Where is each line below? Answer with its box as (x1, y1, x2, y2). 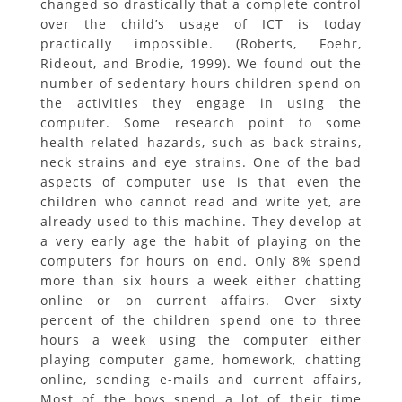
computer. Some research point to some (40, 114, 362, 131)
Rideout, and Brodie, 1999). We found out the (40, 55, 362, 72)
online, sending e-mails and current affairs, (40, 371, 362, 388)
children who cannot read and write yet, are (40, 193, 362, 210)
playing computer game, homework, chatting (40, 351, 362, 368)
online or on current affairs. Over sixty (40, 292, 362, 309)
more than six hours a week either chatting (40, 272, 362, 289)
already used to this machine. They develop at (40, 213, 362, 230)
